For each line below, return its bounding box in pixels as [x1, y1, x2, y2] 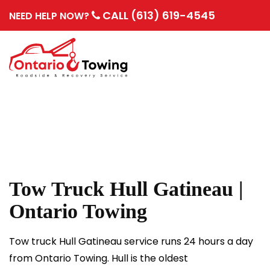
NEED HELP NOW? [9, 9, 89, 23]
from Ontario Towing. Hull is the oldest [9, 251, 188, 265]
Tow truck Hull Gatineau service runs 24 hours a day [9, 234, 253, 248]
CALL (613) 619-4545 [100, 8, 215, 23]
